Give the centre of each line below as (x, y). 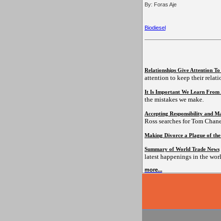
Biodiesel (155, 28)
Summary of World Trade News (182, 149)
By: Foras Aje (160, 5)
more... (153, 170)
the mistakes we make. (174, 100)
